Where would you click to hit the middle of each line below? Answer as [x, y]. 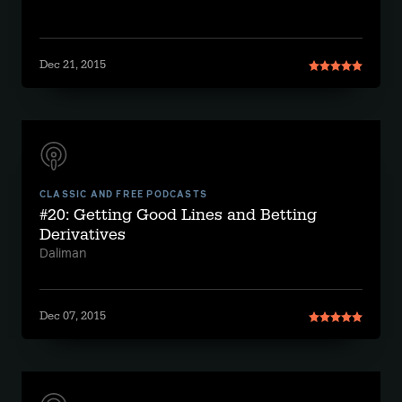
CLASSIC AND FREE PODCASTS [123, 195]
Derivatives [83, 235]
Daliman [63, 254]
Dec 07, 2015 [73, 316]
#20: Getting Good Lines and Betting [178, 215]
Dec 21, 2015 [73, 65]
